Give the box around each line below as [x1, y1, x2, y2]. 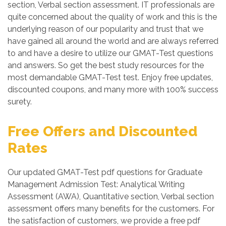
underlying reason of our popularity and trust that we [8, 24, 203, 34]
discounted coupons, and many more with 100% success [8, 85, 218, 94]
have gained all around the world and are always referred [8, 36, 218, 46]
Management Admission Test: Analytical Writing [8, 180, 185, 189]
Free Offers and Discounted [8, 123, 197, 140]
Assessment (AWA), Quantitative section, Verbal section [8, 192, 214, 201]
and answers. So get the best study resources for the [8, 61, 204, 70]
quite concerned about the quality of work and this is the [8, 12, 217, 22]
